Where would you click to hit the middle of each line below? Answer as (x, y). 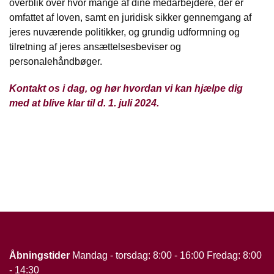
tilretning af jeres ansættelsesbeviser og (95, 46)
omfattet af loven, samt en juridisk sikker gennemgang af (130, 17)
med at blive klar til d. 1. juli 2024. (84, 103)
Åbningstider (39, 255)
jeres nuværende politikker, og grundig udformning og (124, 32)
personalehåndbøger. (56, 61)
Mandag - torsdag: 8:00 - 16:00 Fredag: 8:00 (166, 255)
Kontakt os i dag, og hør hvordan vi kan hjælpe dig (126, 89)
